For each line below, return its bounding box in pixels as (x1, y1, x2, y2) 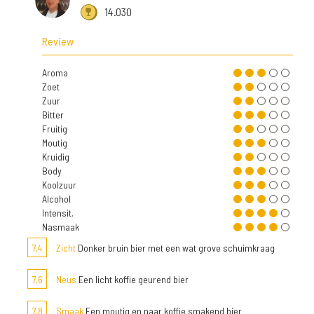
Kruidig (42, 151, 69, 163)
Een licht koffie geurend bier (76, 273, 189, 286)
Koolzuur (42, 179, 76, 191)
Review (42, 34, 74, 48)
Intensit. (42, 207, 74, 219)
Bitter (42, 109, 64, 121)
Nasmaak (42, 221, 79, 233)
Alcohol (42, 193, 71, 205)
